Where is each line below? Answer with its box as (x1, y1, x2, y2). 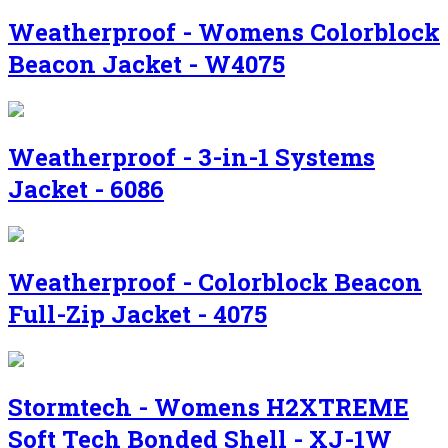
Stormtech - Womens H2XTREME (8, 390, 409, 423)
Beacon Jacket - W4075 (8, 48, 285, 81)
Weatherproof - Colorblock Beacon (8, 266, 422, 299)
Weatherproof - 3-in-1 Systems (8, 141, 375, 174)
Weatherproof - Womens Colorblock (8, 16, 440, 49)
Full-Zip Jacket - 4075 (8, 298, 267, 331)
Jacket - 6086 (8, 173, 164, 206)
